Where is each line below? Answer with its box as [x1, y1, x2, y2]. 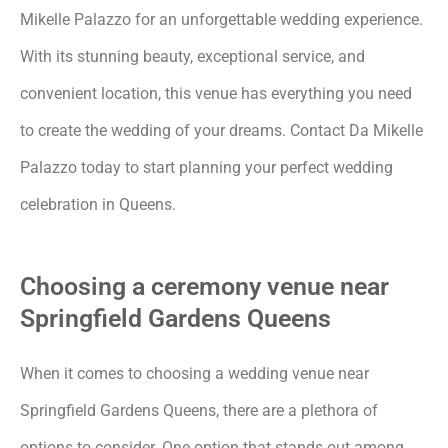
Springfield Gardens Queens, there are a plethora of [20, 400, 378, 420]
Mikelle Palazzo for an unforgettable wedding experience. [20, 9, 423, 29]
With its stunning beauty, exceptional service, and [20, 46, 365, 66]
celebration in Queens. [20, 194, 176, 214]
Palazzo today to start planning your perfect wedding [20, 157, 393, 177]
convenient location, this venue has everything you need [20, 83, 412, 103]
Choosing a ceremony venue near [20, 271, 389, 301]
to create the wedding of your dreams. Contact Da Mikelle [20, 120, 423, 140]
